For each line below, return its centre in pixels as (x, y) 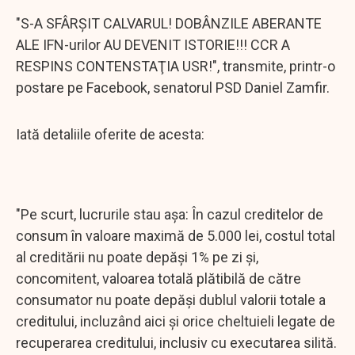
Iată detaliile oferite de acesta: (112, 134)
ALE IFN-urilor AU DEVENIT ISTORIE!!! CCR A (153, 44)
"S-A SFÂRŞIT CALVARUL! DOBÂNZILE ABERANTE (169, 23)
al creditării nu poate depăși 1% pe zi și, (137, 257)
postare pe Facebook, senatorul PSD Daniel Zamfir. (174, 87)
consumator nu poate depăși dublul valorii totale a (171, 300)
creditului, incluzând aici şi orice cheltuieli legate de (176, 321)
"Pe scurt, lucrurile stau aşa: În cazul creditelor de (170, 214)
